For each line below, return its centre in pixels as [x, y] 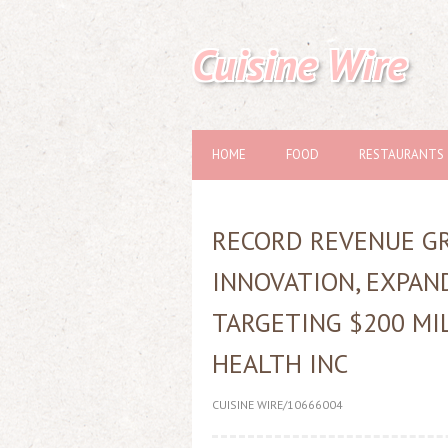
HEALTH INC [280, 363]
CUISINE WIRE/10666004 [277, 404]
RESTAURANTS [401, 154]
